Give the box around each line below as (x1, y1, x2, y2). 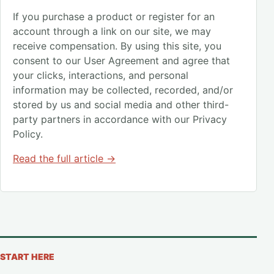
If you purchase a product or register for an (13, 10, 215, 23)
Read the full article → (13, 152, 116, 165)
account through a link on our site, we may (13, 25, 211, 37)
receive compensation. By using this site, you (13, 40, 221, 52)
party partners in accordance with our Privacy (13, 113, 227, 125)
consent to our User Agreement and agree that (13, 54, 230, 67)
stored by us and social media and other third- (13, 98, 229, 111)
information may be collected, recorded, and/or (13, 84, 233, 96)
